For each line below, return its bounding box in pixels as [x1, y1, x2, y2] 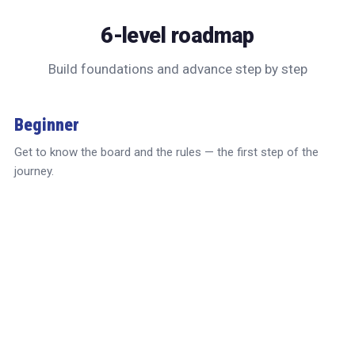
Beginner [14, 115, 79, 135]
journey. [14, 164, 54, 178]
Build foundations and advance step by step [48, 61, 307, 77]
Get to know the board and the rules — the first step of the [14, 145, 319, 159]
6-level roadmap [101, 23, 254, 48]
